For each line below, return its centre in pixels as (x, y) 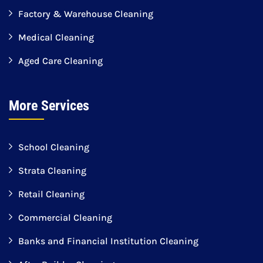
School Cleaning (54, 147)
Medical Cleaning (56, 38)
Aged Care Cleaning (60, 61)
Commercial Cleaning (65, 218)
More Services (49, 106)
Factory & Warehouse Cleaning (86, 14)
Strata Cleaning (52, 171)
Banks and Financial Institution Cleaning (108, 241)
